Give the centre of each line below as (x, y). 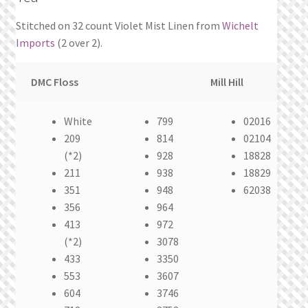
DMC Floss (55, 82)
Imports (35, 43)
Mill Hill (227, 82)
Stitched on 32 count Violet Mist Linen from (119, 26)
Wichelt (240, 26)
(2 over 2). (78, 43)
